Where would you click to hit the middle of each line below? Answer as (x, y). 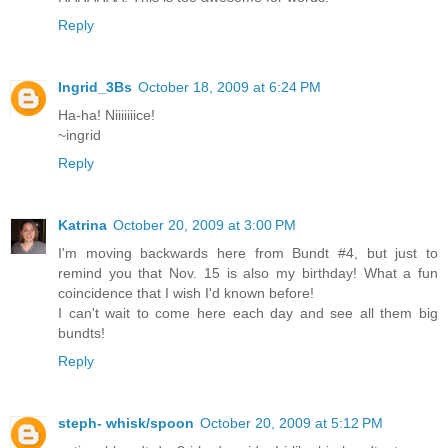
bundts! (81, 333)
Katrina (82, 225)
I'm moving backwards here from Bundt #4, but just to (248, 253)
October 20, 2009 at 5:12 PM (291, 423)
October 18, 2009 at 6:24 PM (229, 87)
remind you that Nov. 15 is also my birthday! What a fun (248, 273)
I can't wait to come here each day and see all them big (248, 313)
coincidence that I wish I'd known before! (186, 293)
